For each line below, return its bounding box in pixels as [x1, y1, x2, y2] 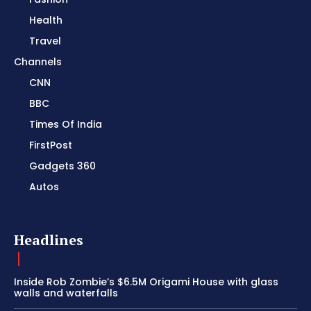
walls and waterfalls [14, 286, 118, 301]
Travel [29, 34, 61, 49]
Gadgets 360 [29, 159, 96, 174]
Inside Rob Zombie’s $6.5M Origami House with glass [14, 275, 278, 289]
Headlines [14, 230, 83, 250]
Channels [14, 55, 62, 69]
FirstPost [29, 138, 72, 153]
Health [29, 13, 62, 28]
